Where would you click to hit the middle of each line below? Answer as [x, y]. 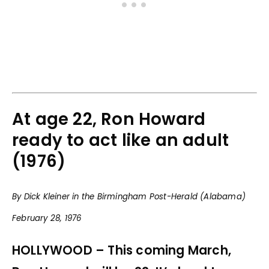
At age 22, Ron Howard [109, 119]
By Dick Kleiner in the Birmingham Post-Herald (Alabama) [129, 196]
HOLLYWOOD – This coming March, [122, 251]
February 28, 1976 [47, 218]
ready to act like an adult [121, 141]
